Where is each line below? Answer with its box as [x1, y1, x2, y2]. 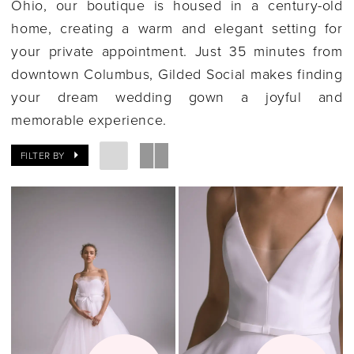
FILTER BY [21, 149, 65, 163]
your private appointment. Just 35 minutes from [11, 40, 343, 60]
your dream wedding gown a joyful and [11, 86, 343, 106]
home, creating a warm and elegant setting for [11, 17, 343, 37]
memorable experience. [11, 109, 167, 129]
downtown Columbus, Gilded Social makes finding [11, 63, 343, 83]
